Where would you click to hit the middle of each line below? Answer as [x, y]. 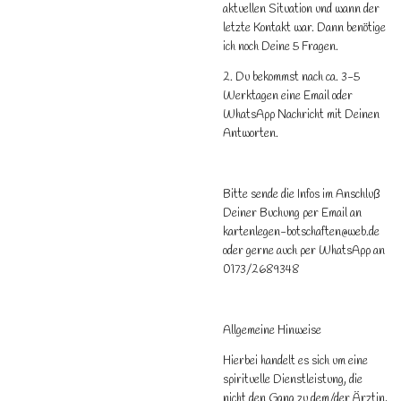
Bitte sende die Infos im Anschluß [301, 194]
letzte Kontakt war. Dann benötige [304, 28]
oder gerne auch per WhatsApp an [304, 251]
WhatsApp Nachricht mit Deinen [301, 115]
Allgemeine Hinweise [272, 330]
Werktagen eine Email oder [288, 96]
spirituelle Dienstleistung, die [293, 380]
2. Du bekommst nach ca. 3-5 [291, 77]
